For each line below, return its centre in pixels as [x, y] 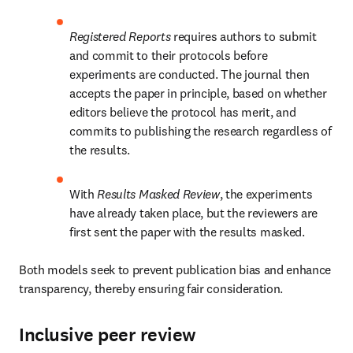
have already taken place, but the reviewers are [193, 213]
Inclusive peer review [108, 335]
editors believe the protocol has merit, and [183, 112]
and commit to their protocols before [169, 55]
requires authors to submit [243, 36]
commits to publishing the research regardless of [201, 131]
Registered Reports [120, 36]
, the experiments [266, 194]
